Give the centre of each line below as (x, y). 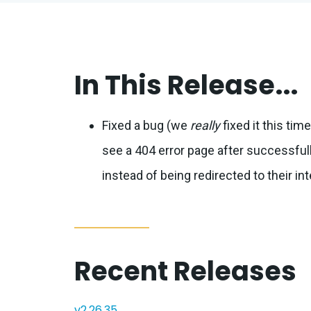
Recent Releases (186, 271)
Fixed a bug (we (146, 125)
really (205, 125)
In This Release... (186, 85)
